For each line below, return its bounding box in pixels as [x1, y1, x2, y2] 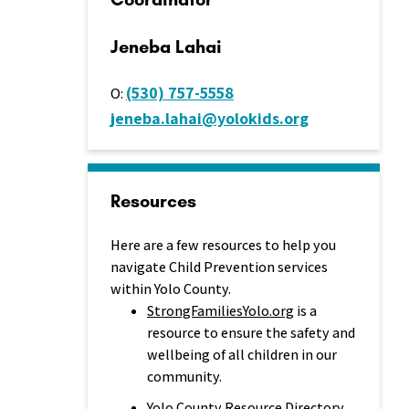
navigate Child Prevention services [110, 257, 328, 277]
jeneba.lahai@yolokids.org [110, 108, 309, 129]
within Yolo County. [110, 279, 231, 299]
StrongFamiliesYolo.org [147, 301, 294, 320]
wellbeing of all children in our [147, 345, 337, 364]
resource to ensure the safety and [147, 323, 355, 342]
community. [147, 367, 222, 386]
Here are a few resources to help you [110, 236, 336, 255]
